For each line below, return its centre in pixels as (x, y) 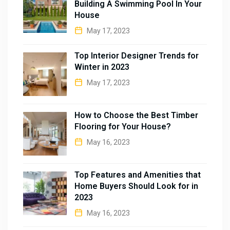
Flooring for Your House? (123, 127)
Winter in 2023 (102, 67)
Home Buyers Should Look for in (136, 186)
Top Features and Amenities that (138, 175)
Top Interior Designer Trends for (137, 56)
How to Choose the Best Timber (136, 115)
